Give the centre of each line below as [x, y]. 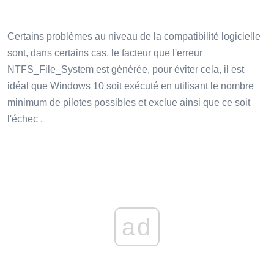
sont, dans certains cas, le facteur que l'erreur [105, 53]
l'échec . [25, 119]
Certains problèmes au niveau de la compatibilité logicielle [134, 37]
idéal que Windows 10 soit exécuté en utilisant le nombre [131, 86]
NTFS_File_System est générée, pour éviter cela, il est [126, 70]
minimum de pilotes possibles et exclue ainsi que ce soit [129, 103]
